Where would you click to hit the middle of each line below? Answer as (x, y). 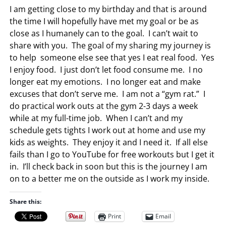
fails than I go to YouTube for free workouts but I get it (112, 154)
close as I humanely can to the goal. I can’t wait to (104, 33)
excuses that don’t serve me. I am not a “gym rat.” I (108, 94)
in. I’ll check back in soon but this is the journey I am (109, 166)
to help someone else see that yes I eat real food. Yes (112, 57)
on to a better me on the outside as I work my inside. (110, 178)
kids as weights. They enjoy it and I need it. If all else (109, 142)
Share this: (26, 201)
